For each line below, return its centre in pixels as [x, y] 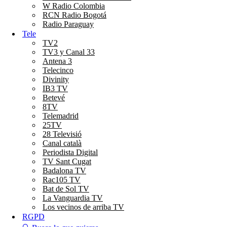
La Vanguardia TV [73, 198]
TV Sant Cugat [67, 161]
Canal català [62, 143]
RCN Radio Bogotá [74, 15]
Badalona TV [64, 171]
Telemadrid [61, 116]
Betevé [54, 98]
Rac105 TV [62, 180]
